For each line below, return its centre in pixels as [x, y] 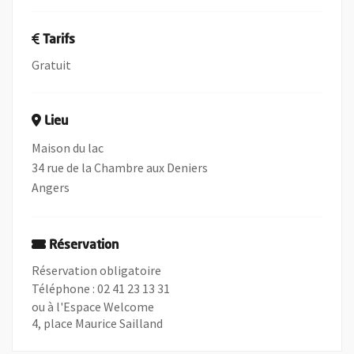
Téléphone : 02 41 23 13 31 [101, 288]
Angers [51, 187]
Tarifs [59, 40]
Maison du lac [68, 148]
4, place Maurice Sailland [97, 323]
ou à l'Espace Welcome [93, 307]
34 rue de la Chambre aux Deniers [120, 168]
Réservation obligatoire [96, 270]
